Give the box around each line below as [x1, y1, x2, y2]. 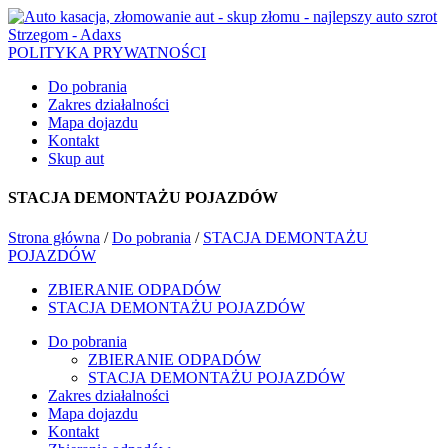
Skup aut [48, 150, 104, 167]
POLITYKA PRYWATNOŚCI [8, 44, 206, 61]
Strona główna [8, 228, 100, 246]
